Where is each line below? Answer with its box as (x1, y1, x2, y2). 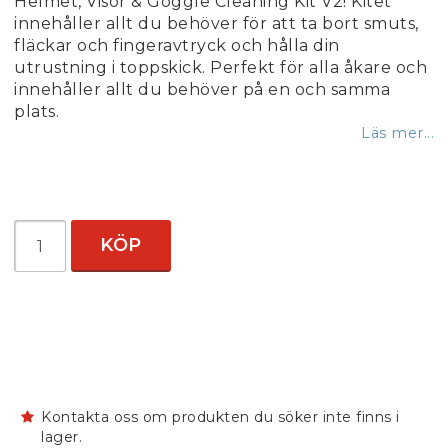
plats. (14, 102, 59, 121)
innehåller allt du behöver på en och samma (14, 80, 390, 99)
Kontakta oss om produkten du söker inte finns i (41, 408, 400, 426)
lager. (41, 428, 82, 446)
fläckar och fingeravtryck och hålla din (14, 36, 340, 55)
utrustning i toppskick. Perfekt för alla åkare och (14, 58, 427, 77)
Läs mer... (361, 124, 434, 142)
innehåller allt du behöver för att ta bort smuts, (14, 14, 419, 33)
